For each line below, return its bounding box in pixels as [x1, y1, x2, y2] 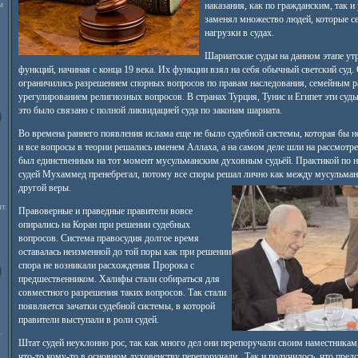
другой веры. [18, 182, 71, 193]
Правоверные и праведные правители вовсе [18, 205, 193, 217]
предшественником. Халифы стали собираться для [18, 273, 220, 284]
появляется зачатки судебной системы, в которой [18, 300, 215, 312]
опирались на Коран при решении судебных [18, 219, 190, 230]
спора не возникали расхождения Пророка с [18, 260, 194, 271]
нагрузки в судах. [204, 27, 274, 38]
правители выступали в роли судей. [18, 314, 159, 325]
